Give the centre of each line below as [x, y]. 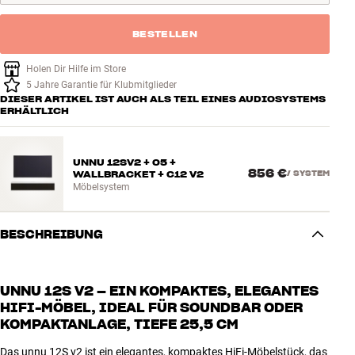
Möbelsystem [101, 187]
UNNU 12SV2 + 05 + [124, 162]
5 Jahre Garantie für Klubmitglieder [101, 85]
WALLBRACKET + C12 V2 [138, 174]
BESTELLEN [165, 34]
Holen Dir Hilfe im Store [76, 69]
